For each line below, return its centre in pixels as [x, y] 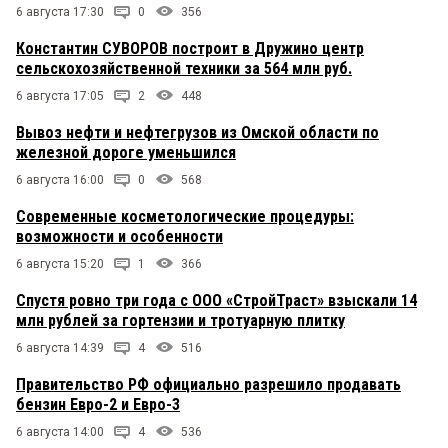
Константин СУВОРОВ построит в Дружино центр [190, 49]
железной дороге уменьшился [126, 153]
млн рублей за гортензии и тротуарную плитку [180, 321]
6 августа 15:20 [60, 264]
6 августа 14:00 [60, 432]
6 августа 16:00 [60, 180]
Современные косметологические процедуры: [185, 217]
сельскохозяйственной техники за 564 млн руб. [184, 69]
